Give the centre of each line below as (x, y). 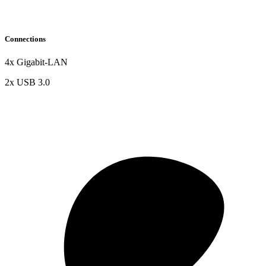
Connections (25, 39)
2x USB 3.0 (27, 82)
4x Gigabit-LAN (36, 62)
